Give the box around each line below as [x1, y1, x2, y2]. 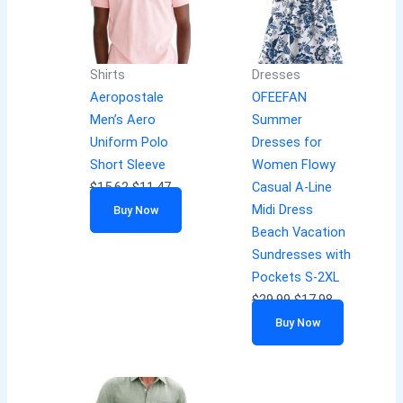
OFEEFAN [251, 89, 307, 106]
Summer [251, 112, 302, 129]
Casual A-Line [251, 179, 332, 196]
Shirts [89, 67, 125, 84]
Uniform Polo [89, 134, 168, 151]
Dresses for [251, 134, 322, 151]
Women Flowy [251, 157, 336, 174]
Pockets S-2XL [251, 269, 339, 286]
